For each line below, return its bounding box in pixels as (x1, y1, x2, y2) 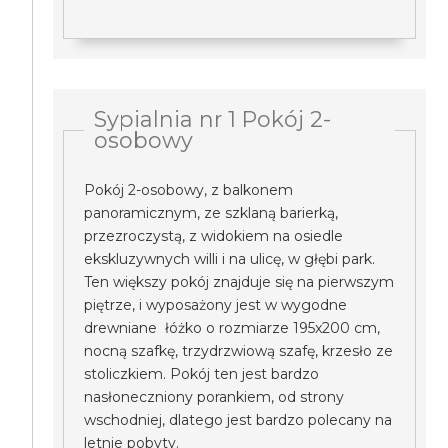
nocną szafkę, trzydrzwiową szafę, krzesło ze (84, 342, 394, 360)
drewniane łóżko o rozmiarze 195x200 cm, (84, 319, 381, 337)
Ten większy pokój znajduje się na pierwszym (84, 273, 395, 291)
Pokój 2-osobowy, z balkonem (84, 181, 294, 199)
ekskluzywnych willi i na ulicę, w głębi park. (84, 250, 376, 268)
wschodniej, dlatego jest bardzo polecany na (84, 411, 393, 429)
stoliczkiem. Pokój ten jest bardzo (84, 365, 320, 383)
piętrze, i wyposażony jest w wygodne (84, 296, 348, 314)
